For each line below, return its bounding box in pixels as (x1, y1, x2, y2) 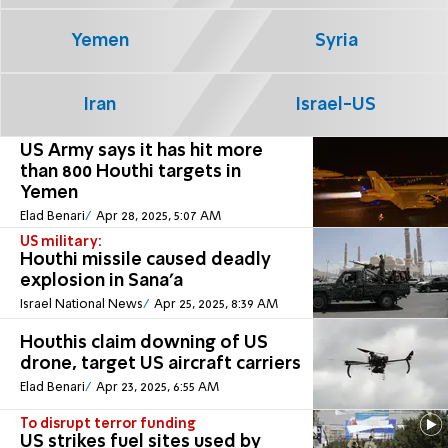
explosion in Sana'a (20, 272, 183, 291)
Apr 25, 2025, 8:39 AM (153, 298, 278, 312)
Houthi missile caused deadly (20, 251, 271, 270)
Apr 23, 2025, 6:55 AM (95, 381, 219, 395)
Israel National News (20, 298, 143, 312)
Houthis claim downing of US (20, 334, 268, 353)
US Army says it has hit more (20, 141, 263, 160)
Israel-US (296, 95, 376, 114)
